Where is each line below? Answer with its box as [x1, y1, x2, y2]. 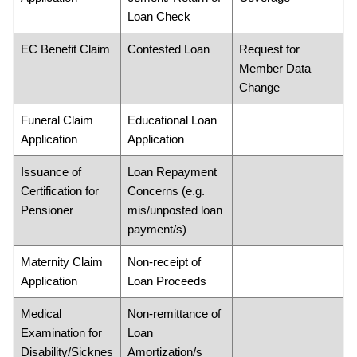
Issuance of [21, 165, 81, 178]
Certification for [21, 184, 99, 198]
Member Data [239, 61, 311, 75]
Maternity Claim [21, 255, 103, 269]
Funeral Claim [21, 113, 93, 127]
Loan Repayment [127, 165, 217, 178]
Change [239, 80, 280, 94]
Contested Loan [127, 42, 210, 56]
